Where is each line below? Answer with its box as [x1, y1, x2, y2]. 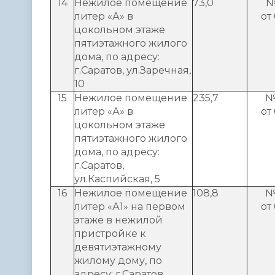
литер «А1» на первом [74, 200, 185, 212]
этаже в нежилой [74, 214, 163, 226]
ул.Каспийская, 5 [74, 172, 160, 185]
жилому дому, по [74, 254, 162, 266]
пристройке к [74, 227, 146, 239]
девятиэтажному [74, 241, 161, 253]
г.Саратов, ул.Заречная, [74, 64, 191, 76]
